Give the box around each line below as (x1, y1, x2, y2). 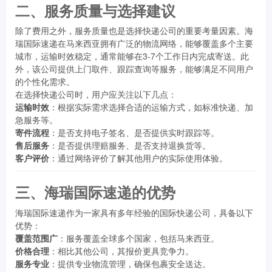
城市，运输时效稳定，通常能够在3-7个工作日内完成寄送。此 (15, 50, 249, 63)
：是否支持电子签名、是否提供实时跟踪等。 (49, 126, 219, 139)
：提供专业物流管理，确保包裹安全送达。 (49, 257, 211, 270)
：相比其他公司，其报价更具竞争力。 (49, 244, 194, 257)
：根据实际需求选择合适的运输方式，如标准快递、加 (49, 101, 253, 114)
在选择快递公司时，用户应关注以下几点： (15, 88, 177, 101)
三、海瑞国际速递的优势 (15, 182, 175, 203)
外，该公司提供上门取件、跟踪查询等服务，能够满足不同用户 (15, 63, 253, 75)
